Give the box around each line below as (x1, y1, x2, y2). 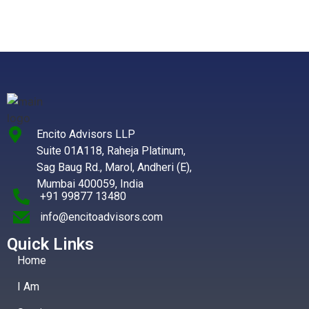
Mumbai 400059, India (36, 177, 143, 190)
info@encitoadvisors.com (39, 210, 163, 224)
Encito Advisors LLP (36, 127, 135, 141)
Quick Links (7, 234, 94, 254)
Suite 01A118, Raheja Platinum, (36, 143, 186, 157)
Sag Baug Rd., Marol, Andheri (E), (36, 160, 192, 174)
